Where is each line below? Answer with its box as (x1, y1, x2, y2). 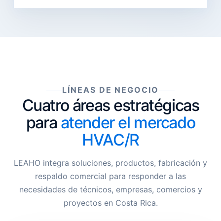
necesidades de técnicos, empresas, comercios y (19, 184, 202, 194)
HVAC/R (82, 130, 139, 149)
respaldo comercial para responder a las (35, 171, 186, 181)
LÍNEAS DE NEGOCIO (62, 85, 159, 95)
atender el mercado (60, 113, 195, 132)
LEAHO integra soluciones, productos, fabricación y (14, 158, 207, 168)
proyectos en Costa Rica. (63, 198, 158, 208)
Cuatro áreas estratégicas (22, 96, 199, 115)
